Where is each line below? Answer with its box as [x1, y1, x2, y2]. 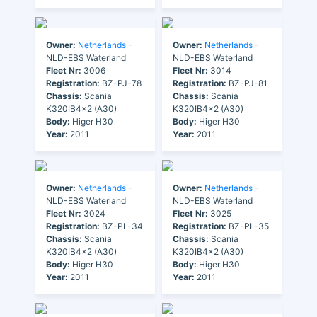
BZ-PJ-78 [100, 78, 142, 89]
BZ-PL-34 [100, 221, 143, 232]
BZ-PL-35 [226, 221, 269, 232]
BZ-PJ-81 [226, 78, 267, 89]
